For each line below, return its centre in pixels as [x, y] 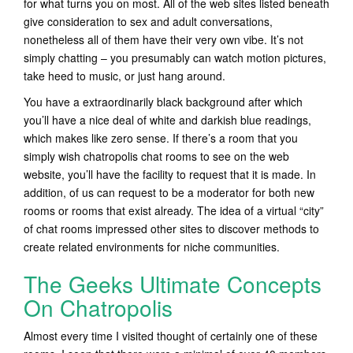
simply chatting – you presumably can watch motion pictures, [175, 58]
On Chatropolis [98, 307]
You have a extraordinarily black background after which [163, 102]
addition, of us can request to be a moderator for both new [169, 192]
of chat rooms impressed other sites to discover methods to [171, 229]
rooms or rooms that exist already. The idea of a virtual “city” [174, 210]
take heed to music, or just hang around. [124, 76]
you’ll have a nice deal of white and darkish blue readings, [167, 120]
